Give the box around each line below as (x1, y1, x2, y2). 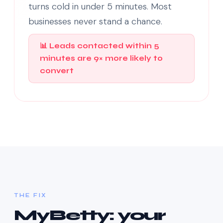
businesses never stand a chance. (28, 15, 162, 28)
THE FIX (14, 192, 47, 199)
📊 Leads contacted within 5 (40, 41, 159, 51)
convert (40, 66, 74, 76)
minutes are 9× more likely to (40, 54, 163, 63)
